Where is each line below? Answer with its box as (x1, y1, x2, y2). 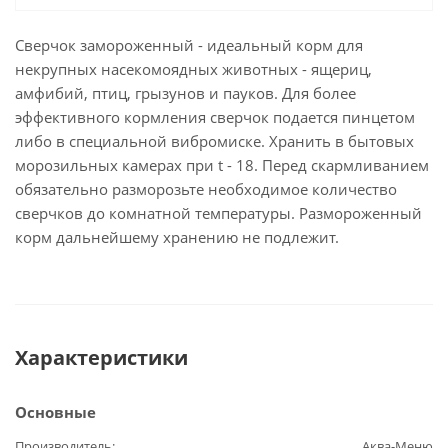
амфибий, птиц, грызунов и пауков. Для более (15, 83, 356, 104)
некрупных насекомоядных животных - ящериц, (15, 59, 372, 80)
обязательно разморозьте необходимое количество (15, 179, 397, 200)
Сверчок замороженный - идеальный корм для (15, 35, 363, 56)
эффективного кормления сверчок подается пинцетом (15, 107, 415, 128)
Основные (15, 402, 96, 423)
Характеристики (15, 344, 188, 372)
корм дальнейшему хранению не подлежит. (15, 227, 339, 248)
